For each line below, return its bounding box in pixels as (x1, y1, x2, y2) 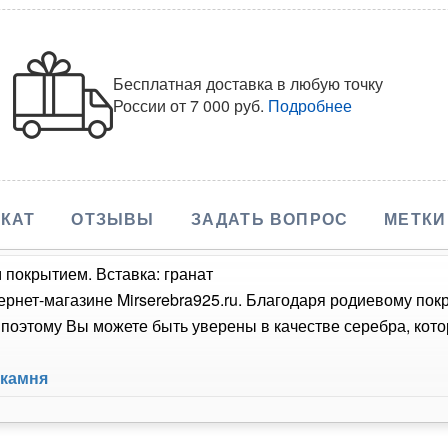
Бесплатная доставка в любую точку (113, 72, 384, 96)
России (113, 94, 171, 118)
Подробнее (268, 94, 353, 118)
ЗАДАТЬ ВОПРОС (190, 207, 349, 231)
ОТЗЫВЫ (71, 207, 155, 231)
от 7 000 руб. (170, 94, 265, 118)
